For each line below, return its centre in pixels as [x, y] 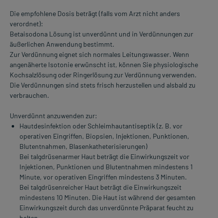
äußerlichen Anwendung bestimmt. [62, 44]
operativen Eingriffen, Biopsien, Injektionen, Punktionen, [104, 136]
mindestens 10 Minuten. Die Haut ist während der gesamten [108, 198]
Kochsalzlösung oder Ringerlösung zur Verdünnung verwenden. [103, 75]
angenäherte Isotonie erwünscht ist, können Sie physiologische [104, 65]
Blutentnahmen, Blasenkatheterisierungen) [83, 146]
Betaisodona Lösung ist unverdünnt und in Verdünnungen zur [101, 34]
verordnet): [27, 24]
